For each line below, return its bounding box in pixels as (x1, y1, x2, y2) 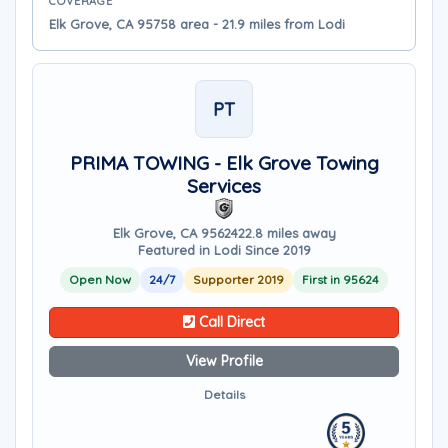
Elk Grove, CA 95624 (112, 225, 238, 241)
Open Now (69, 272, 131, 287)
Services (187, 174, 261, 198)
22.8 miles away (237, 225, 336, 241)
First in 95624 (302, 272, 379, 287)
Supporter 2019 (193, 272, 284, 287)
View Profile (185, 352, 263, 370)
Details (203, 387, 245, 402)
